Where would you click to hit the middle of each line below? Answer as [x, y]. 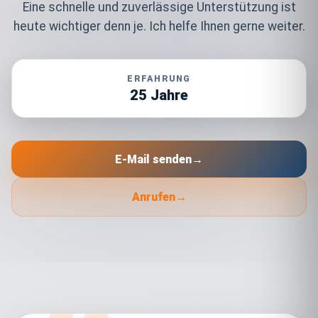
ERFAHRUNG [159, 78]
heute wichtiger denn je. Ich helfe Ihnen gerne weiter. [159, 27]
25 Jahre [159, 95]
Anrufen [153, 197]
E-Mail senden [153, 159]
